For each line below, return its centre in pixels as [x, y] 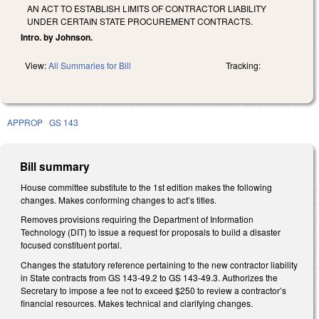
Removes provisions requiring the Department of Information [137, 219]
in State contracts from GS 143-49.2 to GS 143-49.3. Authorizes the [149, 277]
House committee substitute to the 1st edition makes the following [146, 187]
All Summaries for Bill [90, 65]
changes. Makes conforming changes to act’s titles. [119, 199]
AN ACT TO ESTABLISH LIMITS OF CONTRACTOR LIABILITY [147, 8]
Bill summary [55, 166]
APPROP [25, 122]
